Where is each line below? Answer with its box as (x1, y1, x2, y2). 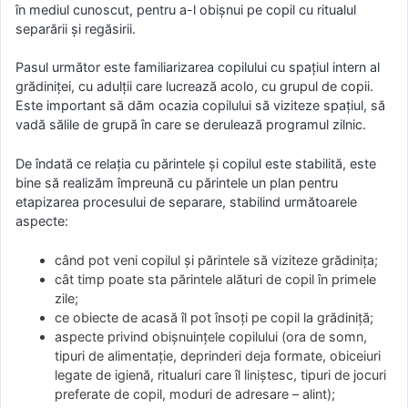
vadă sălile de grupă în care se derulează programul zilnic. (15, 117, 366, 133)
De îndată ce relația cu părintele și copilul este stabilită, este (15, 156, 376, 172)
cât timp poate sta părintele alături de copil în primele (55, 270, 377, 287)
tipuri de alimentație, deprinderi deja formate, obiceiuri (55, 347, 382, 363)
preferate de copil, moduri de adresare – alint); (55, 385, 336, 402)
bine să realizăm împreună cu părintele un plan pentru (15, 175, 338, 191)
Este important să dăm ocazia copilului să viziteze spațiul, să (15, 97, 385, 114)
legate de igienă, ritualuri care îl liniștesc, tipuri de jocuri (55, 366, 387, 382)
